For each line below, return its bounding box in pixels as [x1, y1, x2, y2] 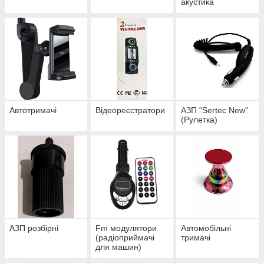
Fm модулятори [95, 223, 157, 233]
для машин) [95, 242, 141, 252]
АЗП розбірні [9, 223, 58, 233]
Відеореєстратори [95, 105, 165, 115]
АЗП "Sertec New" [181, 105, 249, 115]
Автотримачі [9, 105, 57, 115]
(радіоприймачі [95, 233, 154, 243]
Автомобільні [181, 223, 232, 233]
